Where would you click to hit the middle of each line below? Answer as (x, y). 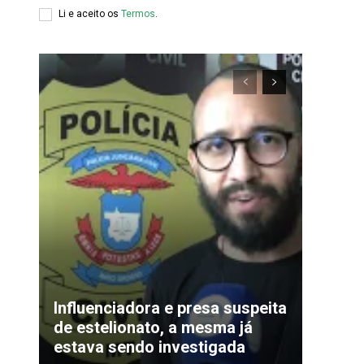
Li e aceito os (90, 14)
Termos (138, 14)
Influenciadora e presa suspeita (170, 308)
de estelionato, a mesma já (153, 327)
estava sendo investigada (149, 347)
